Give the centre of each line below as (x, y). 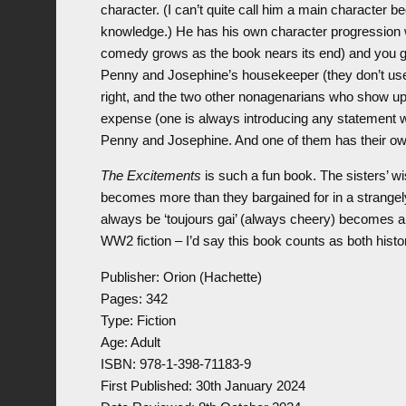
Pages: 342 (134, 298)
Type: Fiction (138, 320)
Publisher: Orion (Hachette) (181, 276)
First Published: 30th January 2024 (203, 385)
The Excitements (150, 176)
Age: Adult (130, 342)
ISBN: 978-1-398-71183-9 (175, 363)
